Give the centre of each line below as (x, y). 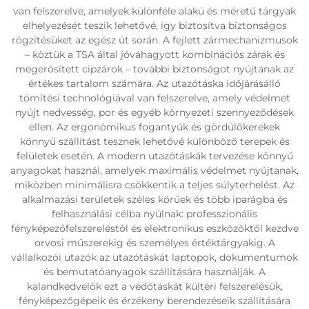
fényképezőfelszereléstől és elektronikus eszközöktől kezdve (154, 228)
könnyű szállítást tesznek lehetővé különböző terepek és (154, 141)
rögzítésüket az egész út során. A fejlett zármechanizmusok (154, 40)
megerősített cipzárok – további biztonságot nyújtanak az (154, 69)
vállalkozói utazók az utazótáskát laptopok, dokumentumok (154, 257)
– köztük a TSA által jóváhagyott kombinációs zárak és (154, 54)
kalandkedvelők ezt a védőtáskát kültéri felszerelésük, (154, 286)
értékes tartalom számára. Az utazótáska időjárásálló (154, 83)
